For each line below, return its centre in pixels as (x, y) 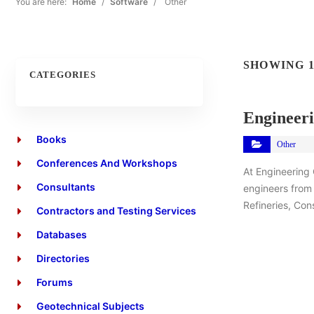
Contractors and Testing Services (116, 211)
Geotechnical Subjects (90, 306)
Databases (62, 234)
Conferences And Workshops (107, 163)
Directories (63, 258)
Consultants (66, 187)
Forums (55, 282)
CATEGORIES (63, 75)
